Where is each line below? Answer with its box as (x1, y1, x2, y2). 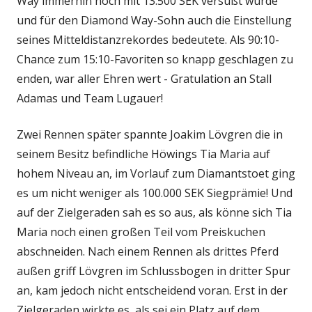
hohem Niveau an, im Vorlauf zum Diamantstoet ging (17, 165, 295, 181)
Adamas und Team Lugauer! (17, 90, 163, 106)
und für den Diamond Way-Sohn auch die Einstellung (17, 12, 292, 28)
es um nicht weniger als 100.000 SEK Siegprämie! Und (17, 185, 292, 201)
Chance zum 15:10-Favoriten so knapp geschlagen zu (17, 51, 293, 67)
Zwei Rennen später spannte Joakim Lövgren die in (17, 126, 283, 142)
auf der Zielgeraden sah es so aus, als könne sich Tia (17, 204, 292, 220)
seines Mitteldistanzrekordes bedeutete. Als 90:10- (17, 31, 279, 47)
